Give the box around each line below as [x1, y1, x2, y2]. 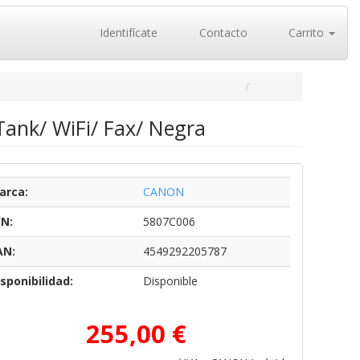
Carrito [285, 25, 327, 40]
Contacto [195, 25, 247, 40]
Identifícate [96, 25, 157, 40]
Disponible [142, 273, 198, 288]
